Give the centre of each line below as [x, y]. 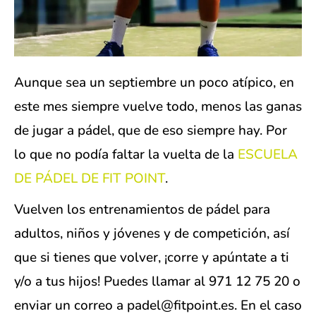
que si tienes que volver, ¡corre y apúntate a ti [152, 258]
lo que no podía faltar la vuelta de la [124, 155]
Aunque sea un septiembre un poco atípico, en [154, 83]
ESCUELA [266, 155]
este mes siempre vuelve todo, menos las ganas [158, 107]
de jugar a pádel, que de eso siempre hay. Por [151, 131]
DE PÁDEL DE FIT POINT [90, 179]
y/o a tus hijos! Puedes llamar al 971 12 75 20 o [157, 282]
